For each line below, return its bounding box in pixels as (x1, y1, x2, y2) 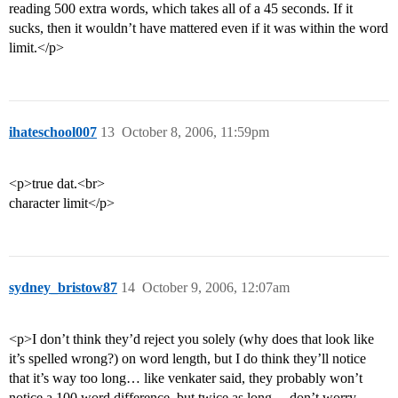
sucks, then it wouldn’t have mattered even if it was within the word (9, 20, 388, 36)
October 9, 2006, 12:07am (142, 280, 290, 296)
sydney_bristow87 (9, 280, 117, 296)
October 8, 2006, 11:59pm (122, 124, 269, 140)
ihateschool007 (9, 124, 97, 140)
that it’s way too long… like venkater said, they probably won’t (9, 370, 362, 386)
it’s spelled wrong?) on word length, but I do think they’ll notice (9, 351, 366, 367)
